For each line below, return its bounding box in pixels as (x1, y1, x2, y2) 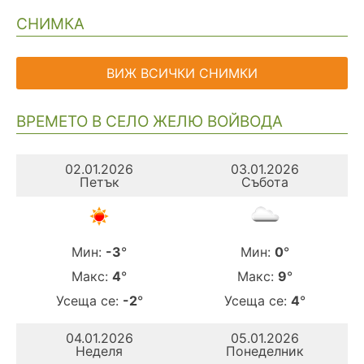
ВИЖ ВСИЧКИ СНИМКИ (106, 65, 258, 82)
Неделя (76, 342, 123, 359)
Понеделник (226, 342, 304, 359)
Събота (241, 173, 288, 190)
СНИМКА (16, 15, 84, 34)
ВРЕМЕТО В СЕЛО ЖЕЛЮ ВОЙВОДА (16, 111, 283, 131)
